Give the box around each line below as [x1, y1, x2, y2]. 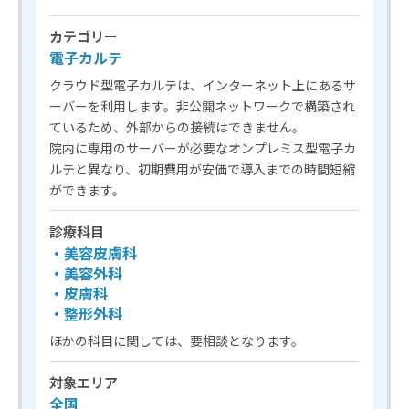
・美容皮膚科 [49, 242, 137, 265]
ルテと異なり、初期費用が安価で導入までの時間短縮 [49, 160, 355, 179]
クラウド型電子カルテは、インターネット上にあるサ [49, 76, 356, 95]
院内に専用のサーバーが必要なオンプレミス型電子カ [49, 139, 356, 158]
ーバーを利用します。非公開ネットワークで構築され [49, 97, 355, 116]
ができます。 [49, 181, 125, 200]
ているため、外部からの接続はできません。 [49, 118, 305, 137]
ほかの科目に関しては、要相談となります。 [49, 331, 304, 351]
